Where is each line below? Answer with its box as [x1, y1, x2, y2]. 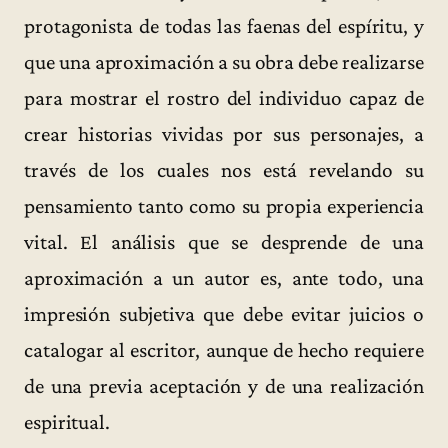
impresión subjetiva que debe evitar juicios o [24, 301, 424, 326]
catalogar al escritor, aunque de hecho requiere [24, 337, 424, 362]
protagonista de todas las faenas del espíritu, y [24, 13, 424, 38]
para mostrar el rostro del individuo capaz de [24, 85, 424, 110]
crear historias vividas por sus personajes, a [24, 121, 424, 146]
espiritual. [24, 409, 110, 434]
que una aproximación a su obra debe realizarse [24, 49, 424, 74]
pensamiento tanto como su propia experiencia [24, 193, 424, 218]
